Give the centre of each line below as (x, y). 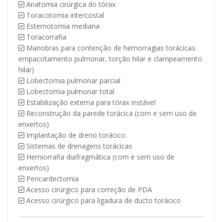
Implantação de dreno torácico (75, 135)
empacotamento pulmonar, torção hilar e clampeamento (110, 59)
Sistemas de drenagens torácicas (78, 146)
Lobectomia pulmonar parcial (72, 81)
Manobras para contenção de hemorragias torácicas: (111, 48)
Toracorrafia (45, 37)
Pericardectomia (52, 179)
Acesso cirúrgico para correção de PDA (88, 190)
